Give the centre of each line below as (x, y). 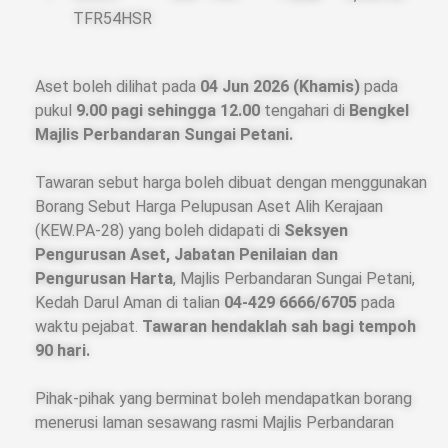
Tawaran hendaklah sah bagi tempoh (279, 327)
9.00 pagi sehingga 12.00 (168, 111)
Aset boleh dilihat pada (117, 87)
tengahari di (304, 111)
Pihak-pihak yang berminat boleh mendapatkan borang (223, 399)
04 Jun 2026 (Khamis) (282, 87)
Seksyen (316, 231)
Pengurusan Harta (104, 279)
